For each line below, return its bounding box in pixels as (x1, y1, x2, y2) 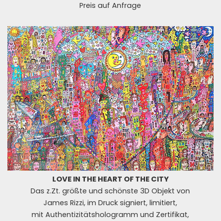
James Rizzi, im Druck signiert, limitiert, (43, 197, 178, 208)
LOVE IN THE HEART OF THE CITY (52, 174, 169, 184)
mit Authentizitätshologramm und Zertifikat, (32, 209, 189, 220)
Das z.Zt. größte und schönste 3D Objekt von (31, 185, 190, 196)
